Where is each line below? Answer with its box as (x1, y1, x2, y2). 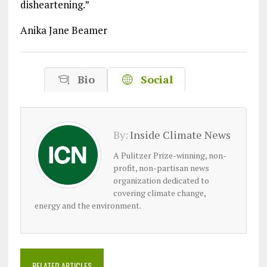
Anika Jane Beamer (20, 23, 107, 37)
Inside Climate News (130, 128, 231, 142)
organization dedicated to (113, 175, 210, 187)
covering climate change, (113, 187, 206, 199)
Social (134, 72, 173, 86)
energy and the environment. (35, 200, 142, 212)
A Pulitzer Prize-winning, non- (113, 150, 227, 162)
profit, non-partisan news (113, 162, 210, 174)
